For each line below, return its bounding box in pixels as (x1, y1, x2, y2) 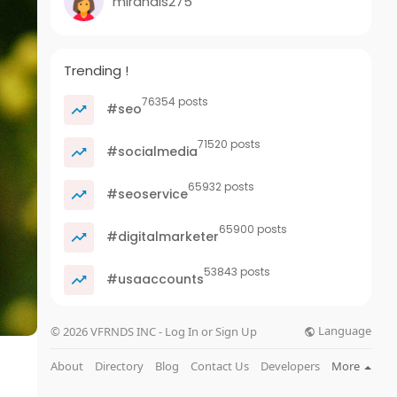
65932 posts (188, 179, 255, 194)
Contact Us (190, 357, 249, 374)
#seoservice (103, 184, 189, 203)
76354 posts (142, 94, 209, 109)
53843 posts (204, 264, 271, 279)
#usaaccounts (103, 269, 205, 288)
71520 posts (198, 136, 261, 152)
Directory (95, 357, 144, 374)
